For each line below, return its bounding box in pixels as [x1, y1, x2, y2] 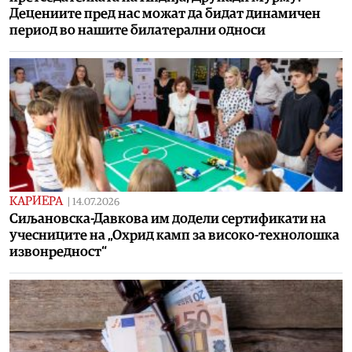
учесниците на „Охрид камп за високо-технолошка [9, 228, 339, 242]
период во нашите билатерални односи [9, 23, 266, 37]
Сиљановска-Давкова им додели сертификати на [9, 211, 326, 225]
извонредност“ [9, 244, 107, 258]
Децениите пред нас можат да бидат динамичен [9, 6, 321, 20]
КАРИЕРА [9, 194, 63, 207]
